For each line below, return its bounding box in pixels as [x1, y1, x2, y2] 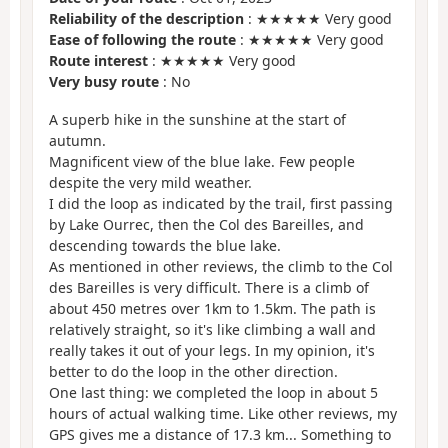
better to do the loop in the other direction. [49, 362, 338, 382]
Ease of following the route [49, 29, 236, 49]
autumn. [49, 131, 106, 151]
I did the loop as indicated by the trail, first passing [49, 194, 393, 214]
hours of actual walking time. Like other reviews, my [49, 404, 397, 424]
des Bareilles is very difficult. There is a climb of [49, 278, 369, 298]
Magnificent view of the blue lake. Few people [49, 152, 355, 172]
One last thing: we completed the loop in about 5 [49, 383, 378, 403]
